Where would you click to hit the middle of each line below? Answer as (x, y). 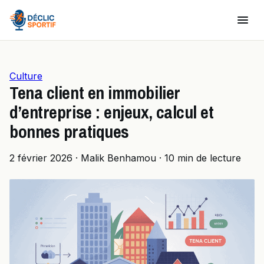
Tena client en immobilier (95, 93)
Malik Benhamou (118, 158)
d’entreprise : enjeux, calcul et (112, 112)
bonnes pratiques (69, 131)
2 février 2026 (41, 158)
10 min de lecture (203, 158)
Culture (26, 76)
